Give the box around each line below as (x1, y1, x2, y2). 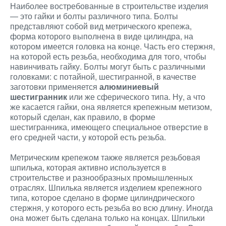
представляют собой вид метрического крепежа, (10, 20, 192, 32)
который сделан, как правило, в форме (10, 111, 155, 123)
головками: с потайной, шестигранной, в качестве (10, 71, 196, 82)
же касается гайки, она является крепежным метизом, (10, 101, 212, 112)
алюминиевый (99, 81, 159, 92)
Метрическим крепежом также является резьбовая (10, 151, 200, 163)
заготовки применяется (10, 81, 99, 92)
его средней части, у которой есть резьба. (10, 131, 166, 143)
